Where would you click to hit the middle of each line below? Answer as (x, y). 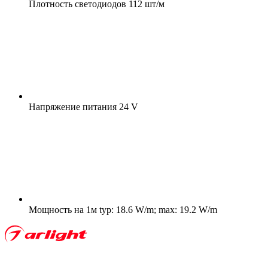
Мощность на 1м (63, 209)
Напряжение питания (73, 106)
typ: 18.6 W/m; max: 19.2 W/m (157, 209)
